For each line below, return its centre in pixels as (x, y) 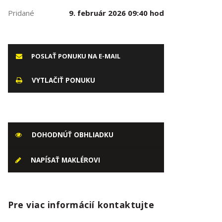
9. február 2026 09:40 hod (116, 13)
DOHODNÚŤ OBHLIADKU (72, 135)
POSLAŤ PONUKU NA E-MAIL (75, 56)
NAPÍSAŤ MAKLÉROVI (64, 160)
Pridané (21, 13)
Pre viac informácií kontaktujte (81, 205)
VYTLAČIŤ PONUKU (62, 80)
